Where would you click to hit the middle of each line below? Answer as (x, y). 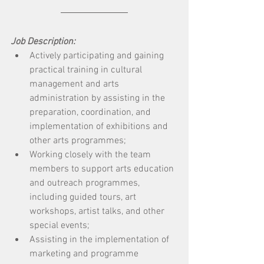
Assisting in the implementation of (100, 240)
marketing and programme (85, 254)
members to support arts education (103, 169)
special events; (61, 226)
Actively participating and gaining (98, 56)
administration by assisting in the (98, 98)
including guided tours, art (84, 197)
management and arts (75, 84)
